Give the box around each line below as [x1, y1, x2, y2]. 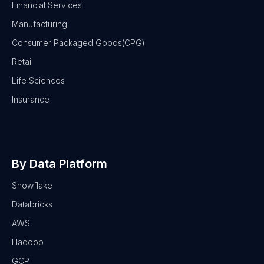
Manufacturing [12, 18, 67, 29]
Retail [12, 56, 33, 67]
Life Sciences [12, 75, 65, 85]
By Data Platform [12, 156, 107, 171]
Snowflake [12, 180, 52, 190]
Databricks [12, 199, 52, 209]
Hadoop [12, 236, 44, 247]
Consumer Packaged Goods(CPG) [12, 37, 145, 48]
